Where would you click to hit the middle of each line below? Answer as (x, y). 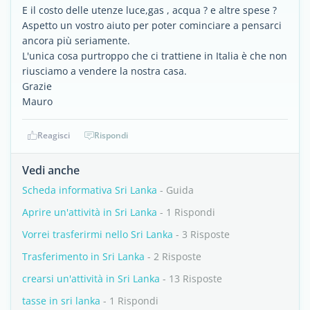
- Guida (175, 190)
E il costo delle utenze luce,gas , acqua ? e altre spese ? (149, 10)
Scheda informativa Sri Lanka (90, 190)
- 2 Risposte (173, 256)
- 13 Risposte (191, 279)
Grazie (37, 86)
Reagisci (54, 135)
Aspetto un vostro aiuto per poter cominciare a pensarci (152, 25)
